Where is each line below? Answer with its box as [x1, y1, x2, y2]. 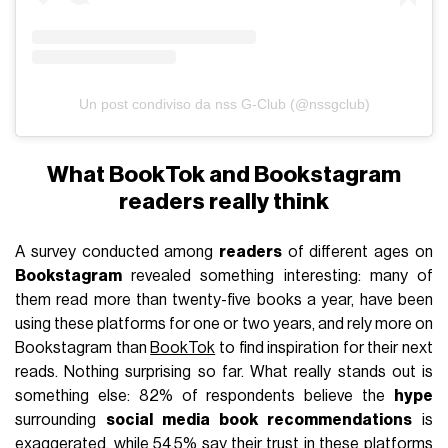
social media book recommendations [106, 411, 412, 428]
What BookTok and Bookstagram [47, 162, 401, 186]
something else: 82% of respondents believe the [15, 387, 394, 404]
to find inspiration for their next [215, 339, 433, 356]
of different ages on [282, 243, 433, 260]
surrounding [15, 411, 107, 428]
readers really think [119, 189, 329, 213]
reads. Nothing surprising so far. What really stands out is [15, 363, 433, 380]
